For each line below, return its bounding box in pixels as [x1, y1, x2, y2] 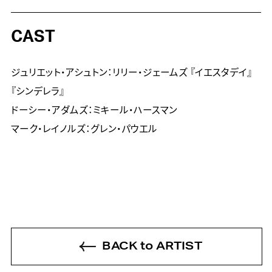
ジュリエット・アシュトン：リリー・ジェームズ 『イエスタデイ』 [10, 68, 252, 78]
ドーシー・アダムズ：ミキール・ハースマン [10, 106, 177, 116]
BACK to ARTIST [102, 241, 202, 252]
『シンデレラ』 [10, 87, 64, 97]
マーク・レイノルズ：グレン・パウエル [10, 124, 157, 135]
